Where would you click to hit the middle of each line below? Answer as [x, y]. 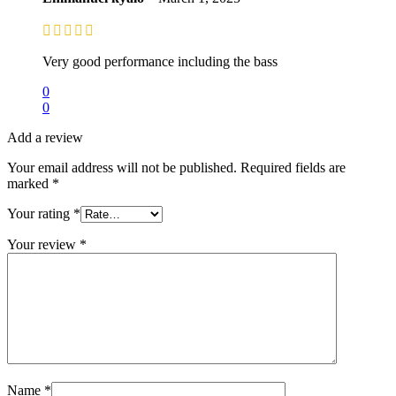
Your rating [40, 213]
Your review [43, 244]
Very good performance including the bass [160, 61]
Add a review [45, 137]
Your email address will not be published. [122, 167]
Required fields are [293, 167]
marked [30, 183]
